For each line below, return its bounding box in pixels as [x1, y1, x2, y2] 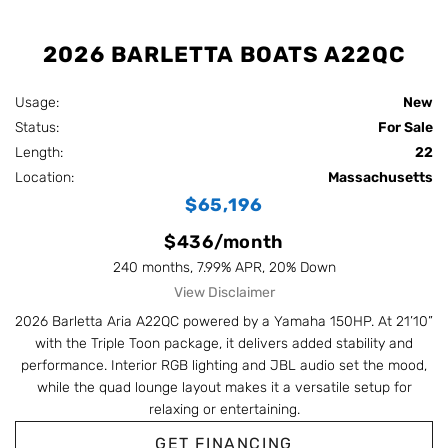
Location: [15, 168, 82, 186]
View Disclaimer [173, 283, 275, 301]
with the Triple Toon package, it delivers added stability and [35, 334, 413, 352]
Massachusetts [328, 168, 433, 186]
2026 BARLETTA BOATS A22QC [43, 40, 405, 68]
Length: [15, 143, 71, 161]
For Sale [378, 118, 433, 136]
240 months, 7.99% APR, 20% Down [112, 258, 336, 276]
